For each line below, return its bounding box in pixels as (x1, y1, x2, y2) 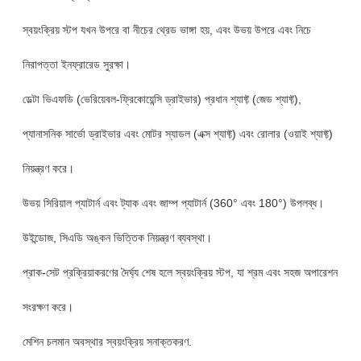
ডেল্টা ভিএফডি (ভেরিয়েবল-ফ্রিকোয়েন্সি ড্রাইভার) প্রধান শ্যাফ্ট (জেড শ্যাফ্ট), (22, 92, 301, 106)
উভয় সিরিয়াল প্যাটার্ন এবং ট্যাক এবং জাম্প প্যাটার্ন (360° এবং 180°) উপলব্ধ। (22, 196, 324, 210)
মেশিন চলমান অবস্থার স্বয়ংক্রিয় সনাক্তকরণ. (22, 334, 192, 348)
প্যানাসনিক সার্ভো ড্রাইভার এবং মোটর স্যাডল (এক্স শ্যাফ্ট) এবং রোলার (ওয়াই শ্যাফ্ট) (22, 127, 333, 140)
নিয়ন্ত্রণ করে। (22, 161, 74, 175)
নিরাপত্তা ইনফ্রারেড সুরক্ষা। (22, 57, 131, 71)
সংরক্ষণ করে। (22, 300, 73, 313)
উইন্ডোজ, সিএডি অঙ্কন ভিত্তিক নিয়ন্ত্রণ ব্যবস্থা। (22, 230, 212, 244)
